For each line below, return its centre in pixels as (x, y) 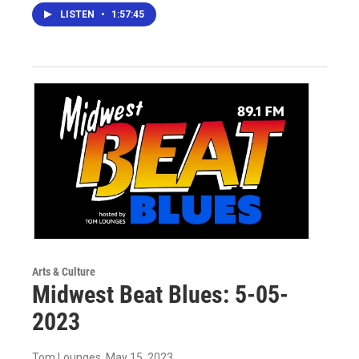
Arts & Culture (64, 271)
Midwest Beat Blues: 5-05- (160, 294)
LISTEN (79, 14)
